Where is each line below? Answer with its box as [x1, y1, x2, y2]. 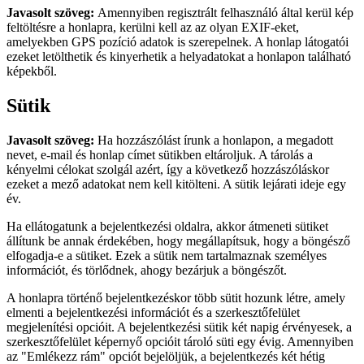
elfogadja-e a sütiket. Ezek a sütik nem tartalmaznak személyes [6, 249, 327, 262]
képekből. [6, 64, 57, 79]
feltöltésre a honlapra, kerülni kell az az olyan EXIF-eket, [6, 20, 299, 35]
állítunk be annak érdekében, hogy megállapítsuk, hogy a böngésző [6, 234, 350, 248]
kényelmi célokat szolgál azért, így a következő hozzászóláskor [6, 162, 329, 176]
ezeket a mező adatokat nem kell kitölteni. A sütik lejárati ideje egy [6, 177, 346, 191]
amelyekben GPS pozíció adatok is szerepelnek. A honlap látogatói [6, 35, 349, 50]
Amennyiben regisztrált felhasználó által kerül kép [97, 6, 353, 20]
